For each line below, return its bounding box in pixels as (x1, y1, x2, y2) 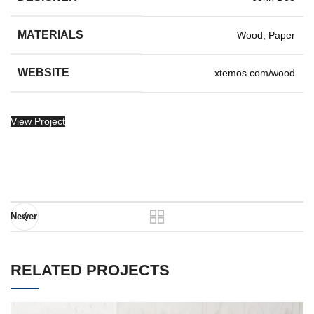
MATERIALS (18, 29, 83, 41)
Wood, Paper (237, 29, 295, 41)
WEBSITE (18, 67, 69, 78)
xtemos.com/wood (214, 67, 295, 78)
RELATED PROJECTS (11, 261, 170, 279)
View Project (11, 116, 65, 127)
